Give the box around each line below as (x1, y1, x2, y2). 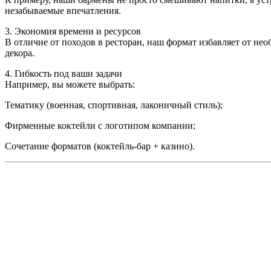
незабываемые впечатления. (5, 5, 121, 16)
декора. (5, 48, 34, 59)
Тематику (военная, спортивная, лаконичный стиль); (5, 100, 223, 111)
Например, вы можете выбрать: (5, 79, 135, 90)
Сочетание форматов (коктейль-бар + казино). (5, 141, 195, 152)
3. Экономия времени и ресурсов (5, 26, 141, 37)
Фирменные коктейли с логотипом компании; (5, 120, 195, 131)
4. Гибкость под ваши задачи (5, 68, 122, 79)
